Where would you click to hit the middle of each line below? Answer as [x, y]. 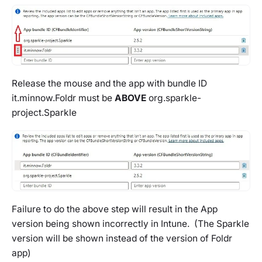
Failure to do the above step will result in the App [115, 209]
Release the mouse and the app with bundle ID [109, 84]
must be [95, 98]
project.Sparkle [44, 113]
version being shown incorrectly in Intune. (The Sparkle [130, 223]
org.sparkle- [175, 98]
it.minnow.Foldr [44, 98]
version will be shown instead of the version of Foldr [122, 238]
